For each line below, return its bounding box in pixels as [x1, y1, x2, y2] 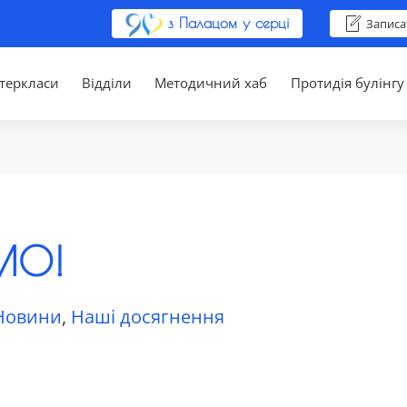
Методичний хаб [154, 74, 268, 93]
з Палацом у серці [163, 15, 289, 31]
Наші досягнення [71, 303, 224, 329]
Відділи [81, 74, 132, 93]
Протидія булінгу [290, 74, 404, 93]
